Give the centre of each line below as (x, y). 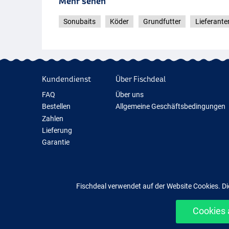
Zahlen (53, 118)
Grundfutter (162, 22)
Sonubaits (80, 22)
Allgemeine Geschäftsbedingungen (170, 107)
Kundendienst (66, 79)
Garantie (56, 142)
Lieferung (57, 131)
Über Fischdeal (140, 79)
